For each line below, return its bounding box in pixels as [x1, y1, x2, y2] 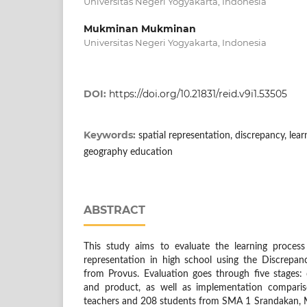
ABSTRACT [84, 204, 145, 217]
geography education [84, 147, 173, 158]
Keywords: [84, 129, 138, 142]
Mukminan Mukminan [84, 23, 196, 36]
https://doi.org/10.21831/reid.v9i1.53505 [109, 88, 287, 101]
